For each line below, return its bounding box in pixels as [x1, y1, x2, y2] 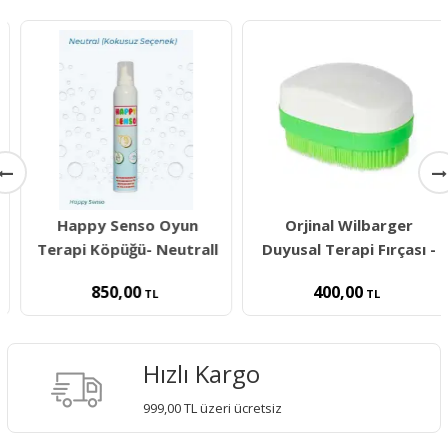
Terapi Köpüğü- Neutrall [23, 239, 205, 260]
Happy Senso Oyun [43, 215, 185, 236]
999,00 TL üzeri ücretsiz [143, 398, 283, 417]
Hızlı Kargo [143, 356, 261, 390]
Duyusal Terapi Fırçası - [249, 239, 423, 260]
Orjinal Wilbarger [272, 215, 400, 236]
